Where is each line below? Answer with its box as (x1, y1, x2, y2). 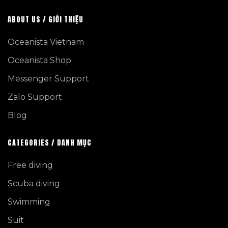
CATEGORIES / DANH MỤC (8, 137, 92, 149)
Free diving (8, 160, 53, 170)
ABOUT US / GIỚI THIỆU (8, 14, 83, 25)
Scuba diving (8, 179, 60, 189)
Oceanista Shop (8, 55, 71, 66)
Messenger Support (8, 74, 89, 84)
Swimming (8, 197, 50, 207)
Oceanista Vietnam (8, 37, 84, 47)
